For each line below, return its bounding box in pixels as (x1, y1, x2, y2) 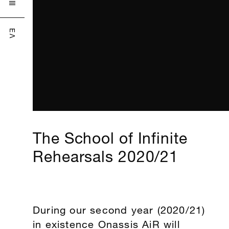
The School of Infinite (33, 121, 188, 150)
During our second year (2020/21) (33, 198, 205, 218)
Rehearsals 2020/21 (33, 139, 179, 168)
